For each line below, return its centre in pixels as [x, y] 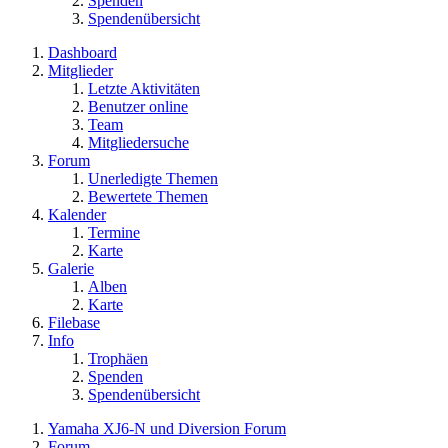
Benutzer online [138, 106]
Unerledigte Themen [153, 178]
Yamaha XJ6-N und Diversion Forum [167, 428]
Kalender [77, 214]
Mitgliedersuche [138, 142]
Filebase [74, 322]
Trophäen [118, 358]
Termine [114, 232]
